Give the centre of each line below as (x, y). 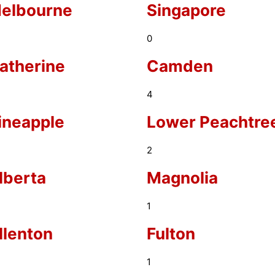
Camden (180, 66)
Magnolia (182, 178)
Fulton (171, 234)
